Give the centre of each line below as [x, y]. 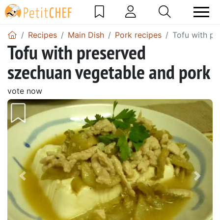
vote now [25, 91]
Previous [42, 182]
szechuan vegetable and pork [109, 71]
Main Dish [86, 35]
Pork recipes [138, 35]
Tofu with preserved [77, 52]
